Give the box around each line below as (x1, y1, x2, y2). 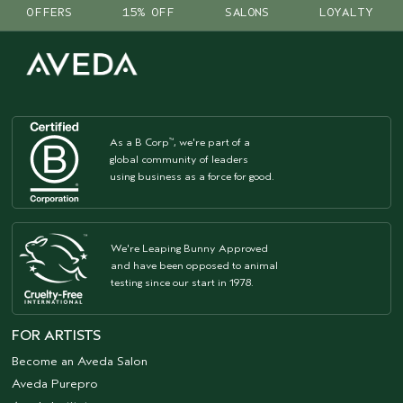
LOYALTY (318, 4, 374, 21)
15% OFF (121, 4, 175, 21)
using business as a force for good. (110, 170, 274, 184)
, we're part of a (174, 136, 250, 149)
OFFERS (26, 4, 73, 21)
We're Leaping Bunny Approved (111, 242, 268, 255)
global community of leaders (110, 153, 248, 166)
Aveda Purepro (12, 376, 98, 392)
